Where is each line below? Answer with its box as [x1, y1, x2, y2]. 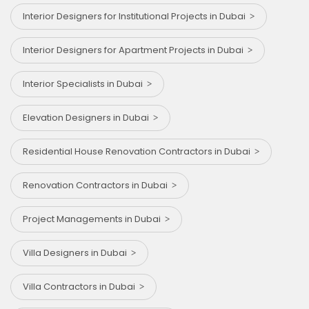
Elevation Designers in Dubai [23, 110, 153, 124]
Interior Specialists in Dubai [23, 77, 147, 90]
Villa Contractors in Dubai [23, 279, 139, 293]
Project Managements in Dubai [23, 212, 165, 226]
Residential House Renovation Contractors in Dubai [23, 144, 255, 158]
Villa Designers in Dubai [23, 246, 131, 259]
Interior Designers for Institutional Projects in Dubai [23, 9, 250, 23]
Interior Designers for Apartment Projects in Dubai [23, 43, 248, 57]
